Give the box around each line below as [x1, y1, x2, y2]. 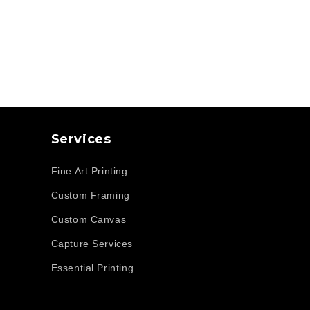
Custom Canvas [51, 214, 127, 226]
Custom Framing [51, 190, 130, 201]
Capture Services [51, 238, 134, 250]
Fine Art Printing [51, 165, 128, 177]
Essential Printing [51, 262, 134, 274]
